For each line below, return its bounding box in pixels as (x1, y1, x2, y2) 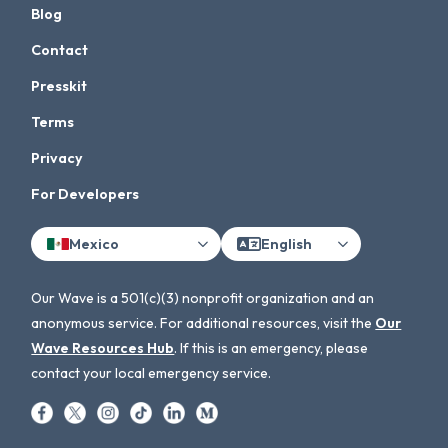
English (261, 234, 313, 253)
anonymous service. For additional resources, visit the (31, 314, 376, 332)
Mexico (69, 234, 120, 253)
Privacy (31, 149, 84, 167)
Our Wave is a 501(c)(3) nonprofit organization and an (31, 289, 375, 307)
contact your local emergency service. (31, 364, 272, 382)
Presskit (31, 77, 88, 95)
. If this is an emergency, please (174, 339, 369, 357)
